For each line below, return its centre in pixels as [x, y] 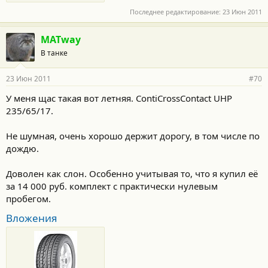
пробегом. [28, 198]
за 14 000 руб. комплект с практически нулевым [112, 186]
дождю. [22, 148]
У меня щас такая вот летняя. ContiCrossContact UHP [119, 98]
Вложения [32, 218]
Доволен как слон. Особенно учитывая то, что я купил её [132, 173]
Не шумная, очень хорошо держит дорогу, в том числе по [133, 135]
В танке [54, 53]
